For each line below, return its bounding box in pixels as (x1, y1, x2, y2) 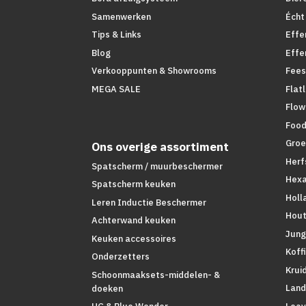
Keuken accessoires (92, 232, 177, 245)
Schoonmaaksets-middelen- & (92, 268, 221, 281)
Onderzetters (92, 251, 150, 263)
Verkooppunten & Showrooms (92, 65, 217, 77)
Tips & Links (92, 29, 142, 41)
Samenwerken (92, 10, 152, 23)
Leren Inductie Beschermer (92, 196, 207, 208)
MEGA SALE (92, 83, 141, 95)
